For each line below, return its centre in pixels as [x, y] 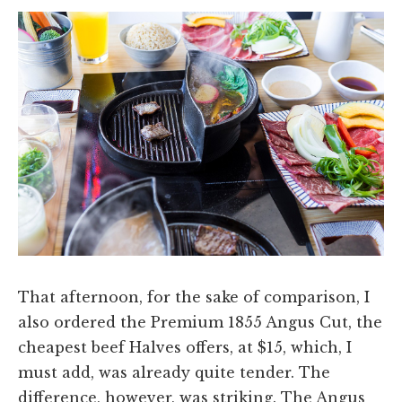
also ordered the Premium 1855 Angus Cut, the [200, 323]
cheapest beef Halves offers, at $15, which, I [185, 348]
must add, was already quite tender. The [174, 373]
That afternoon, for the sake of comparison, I [194, 297]
